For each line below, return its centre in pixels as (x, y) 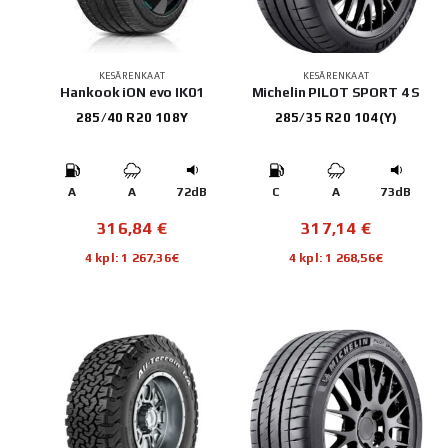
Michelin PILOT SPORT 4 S (336, 92)
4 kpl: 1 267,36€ (132, 258)
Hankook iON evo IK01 (132, 92)
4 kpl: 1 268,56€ (336, 258)
